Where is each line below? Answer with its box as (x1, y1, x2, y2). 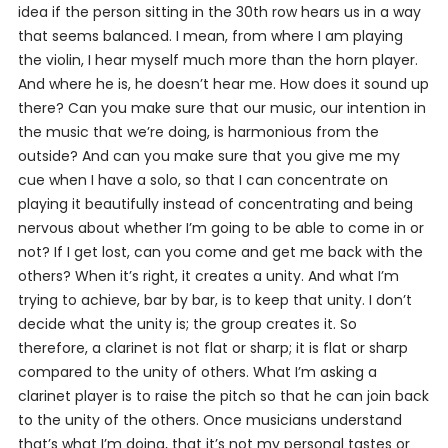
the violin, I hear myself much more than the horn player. (17, 50, 418, 70)
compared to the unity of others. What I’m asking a (17, 362, 377, 382)
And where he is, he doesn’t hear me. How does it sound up (17, 74, 429, 94)
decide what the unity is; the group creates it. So (17, 314, 357, 334)
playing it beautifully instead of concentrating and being (17, 194, 413, 214)
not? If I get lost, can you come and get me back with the (17, 242, 423, 262)
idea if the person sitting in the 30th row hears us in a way (17, 2, 421, 22)
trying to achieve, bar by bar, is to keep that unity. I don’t (17, 290, 412, 310)
